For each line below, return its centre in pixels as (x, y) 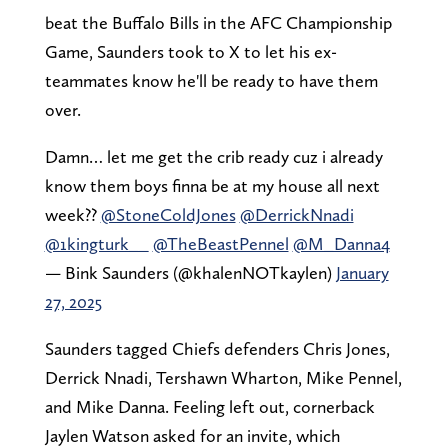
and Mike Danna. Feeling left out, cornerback (209, 406)
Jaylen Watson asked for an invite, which (192, 435)
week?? (72, 214)
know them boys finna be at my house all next (212, 185)
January (362, 272)
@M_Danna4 (341, 243)
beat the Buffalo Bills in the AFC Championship (218, 22)
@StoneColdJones (168, 214)
